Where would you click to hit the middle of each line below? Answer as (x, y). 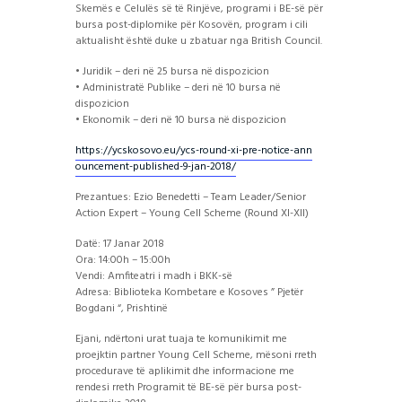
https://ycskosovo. (120, 150)
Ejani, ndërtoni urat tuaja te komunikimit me (181, 339)
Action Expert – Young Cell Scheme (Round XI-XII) (192, 213)
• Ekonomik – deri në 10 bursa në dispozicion (181, 120)
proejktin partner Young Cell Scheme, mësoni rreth (196, 355)
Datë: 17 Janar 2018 (120, 244)
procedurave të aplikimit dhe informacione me (185, 371)
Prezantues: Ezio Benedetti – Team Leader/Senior (191, 197)
